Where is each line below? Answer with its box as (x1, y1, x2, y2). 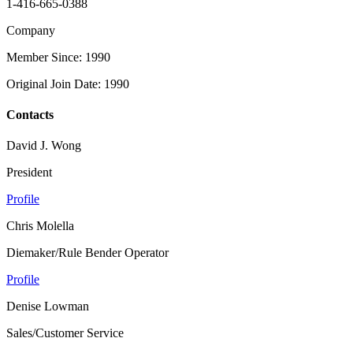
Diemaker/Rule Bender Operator (6, 246, 169, 260)
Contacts (6, 108, 54, 122)
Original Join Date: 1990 (6, 76, 129, 91)
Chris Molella (6, 219, 74, 233)
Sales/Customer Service (6, 326, 124, 340)
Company (6, 23, 55, 37)
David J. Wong (6, 139, 81, 153)
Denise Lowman (6, 299, 89, 314)
